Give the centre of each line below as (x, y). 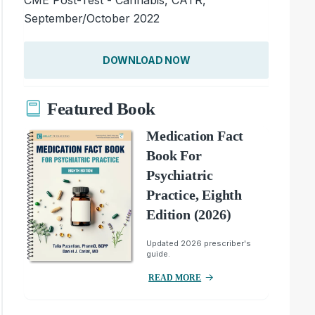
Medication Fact (195, 135)
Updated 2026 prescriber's (199, 243)
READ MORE (175, 277)
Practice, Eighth (194, 194)
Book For (174, 155)
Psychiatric (180, 175)
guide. (159, 253)
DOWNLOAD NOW (146, 60)
